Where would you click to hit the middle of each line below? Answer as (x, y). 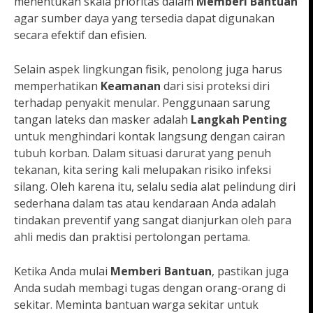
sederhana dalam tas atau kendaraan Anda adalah (145, 204)
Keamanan (131, 86)
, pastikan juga (250, 271)
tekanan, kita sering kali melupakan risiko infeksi (143, 170)
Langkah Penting (239, 120)
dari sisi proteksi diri (215, 86)
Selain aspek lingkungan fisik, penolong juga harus (148, 70)
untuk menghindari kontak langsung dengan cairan (150, 137)
